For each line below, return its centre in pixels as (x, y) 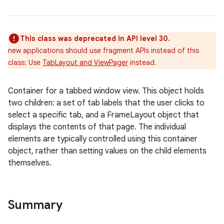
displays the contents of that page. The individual (97, 127)
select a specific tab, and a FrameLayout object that (103, 115)
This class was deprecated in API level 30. (95, 38)
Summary (35, 205)
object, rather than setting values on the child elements (107, 151)
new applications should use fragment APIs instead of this (103, 50)
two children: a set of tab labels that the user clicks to (106, 103)
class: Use (25, 62)
